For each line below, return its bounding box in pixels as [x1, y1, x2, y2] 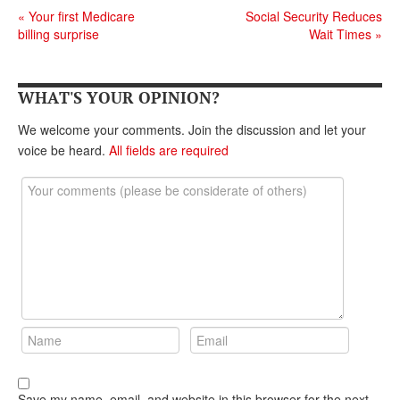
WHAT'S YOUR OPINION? [18, 86, 220, 108]
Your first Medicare [25, 6, 135, 25]
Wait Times [309, 24, 375, 43]
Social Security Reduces [246, 6, 382, 25]
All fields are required [109, 140, 229, 159]
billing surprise [18, 24, 99, 43]
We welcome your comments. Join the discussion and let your [18, 120, 366, 138]
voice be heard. [18, 140, 109, 159]
